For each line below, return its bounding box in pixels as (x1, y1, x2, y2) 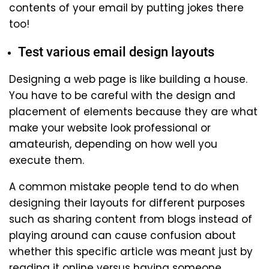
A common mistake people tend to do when (9, 179, 239, 194)
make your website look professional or (9, 120, 211, 135)
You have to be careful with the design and (9, 88, 235, 103)
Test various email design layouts (18, 44, 214, 59)
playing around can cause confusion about (9, 228, 236, 243)
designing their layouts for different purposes (9, 195, 245, 210)
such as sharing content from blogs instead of (9, 211, 252, 226)
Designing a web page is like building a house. (9, 71, 247, 86)
